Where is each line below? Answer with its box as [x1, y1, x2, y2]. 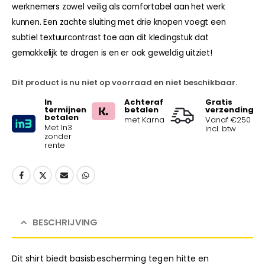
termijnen [44, 104, 86, 115]
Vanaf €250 [205, 114, 251, 125]
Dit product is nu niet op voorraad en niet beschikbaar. [12, 76, 237, 88]
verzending [205, 104, 254, 115]
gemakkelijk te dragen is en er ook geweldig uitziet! [12, 47, 212, 59]
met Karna [124, 114, 164, 125]
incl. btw [205, 122, 237, 134]
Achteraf [124, 96, 163, 108]
